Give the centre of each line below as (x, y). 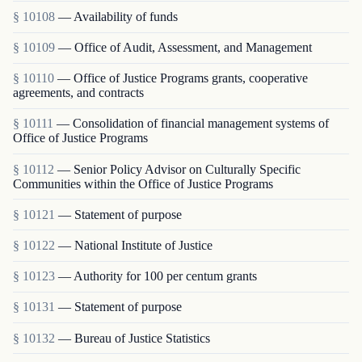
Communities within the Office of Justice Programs (143, 183)
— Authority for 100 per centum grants (158, 276)
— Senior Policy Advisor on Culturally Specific (179, 169)
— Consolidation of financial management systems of (193, 124)
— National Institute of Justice (135, 246)
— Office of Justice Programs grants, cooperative (183, 78)
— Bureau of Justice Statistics (134, 338)
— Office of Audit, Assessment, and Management (185, 48)
